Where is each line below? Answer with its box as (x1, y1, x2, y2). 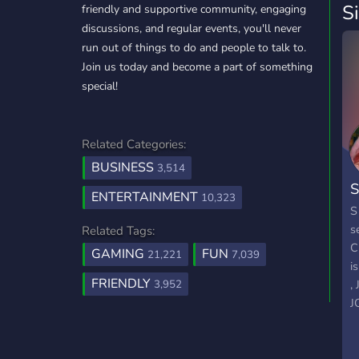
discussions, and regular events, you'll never (82, 21, 301, 36)
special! (82, 79, 118, 94)
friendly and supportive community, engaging (82, 2, 306, 17)
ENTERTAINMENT (91, 188, 201, 206)
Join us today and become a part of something (82, 59, 313, 75)
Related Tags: (82, 223, 155, 239)
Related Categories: (82, 136, 186, 152)
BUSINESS (91, 159, 157, 176)
